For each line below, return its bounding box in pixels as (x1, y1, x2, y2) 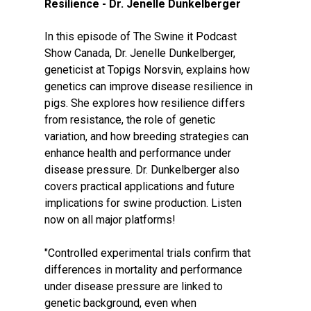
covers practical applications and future (44, 180, 235, 193)
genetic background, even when (44, 296, 196, 310)
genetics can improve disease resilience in (44, 80, 253, 93)
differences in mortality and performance (44, 263, 242, 276)
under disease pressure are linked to (44, 280, 223, 293)
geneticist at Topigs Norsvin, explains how (44, 63, 250, 76)
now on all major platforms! (44, 213, 176, 226)
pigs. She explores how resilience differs (44, 96, 245, 110)
